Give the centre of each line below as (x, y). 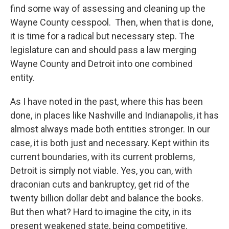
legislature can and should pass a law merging (103, 50)
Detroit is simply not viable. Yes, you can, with (101, 170)
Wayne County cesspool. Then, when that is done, (112, 22)
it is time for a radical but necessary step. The (102, 36)
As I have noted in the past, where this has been (107, 101)
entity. (22, 77)
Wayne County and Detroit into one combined (101, 64)
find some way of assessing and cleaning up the (108, 8)
